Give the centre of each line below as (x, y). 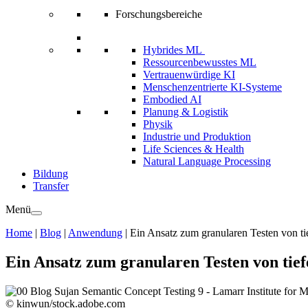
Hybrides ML (174, 50)
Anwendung (95, 233)
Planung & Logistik (186, 112)
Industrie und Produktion (197, 136)
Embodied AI (172, 99)
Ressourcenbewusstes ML (200, 62)
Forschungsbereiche (159, 14)
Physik (158, 124)
